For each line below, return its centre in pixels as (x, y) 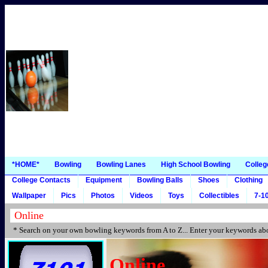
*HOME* (26, 165)
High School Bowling (196, 165)
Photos (103, 196)
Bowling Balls (160, 180)
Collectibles (219, 196)
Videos (141, 196)
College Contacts (41, 180)
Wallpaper (29, 196)
